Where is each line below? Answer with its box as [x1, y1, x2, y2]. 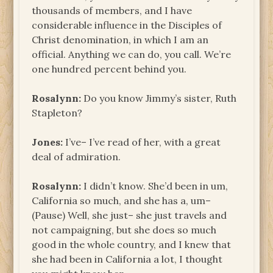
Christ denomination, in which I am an [32, 33, 209, 46]
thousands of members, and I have [32, 4, 193, 16]
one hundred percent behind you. [32, 62, 187, 75]
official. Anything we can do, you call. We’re [32, 48, 232, 60]
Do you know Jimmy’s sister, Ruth [81, 91, 237, 104]
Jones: [32, 135, 63, 148]
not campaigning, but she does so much [32, 223, 217, 236]
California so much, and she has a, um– [32, 194, 211, 207]
